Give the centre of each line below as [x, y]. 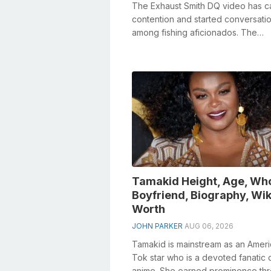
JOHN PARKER [157, 226]
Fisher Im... [152, 59]
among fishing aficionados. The [194, 32]
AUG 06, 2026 [209, 226]
